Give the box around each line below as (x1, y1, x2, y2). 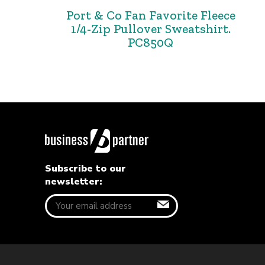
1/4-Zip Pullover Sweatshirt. (70, 21, 231, 36)
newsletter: (45, 175, 102, 188)
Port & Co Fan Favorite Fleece (66, 8, 235, 22)
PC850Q (128, 35, 174, 50)
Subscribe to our (45, 162, 126, 175)
